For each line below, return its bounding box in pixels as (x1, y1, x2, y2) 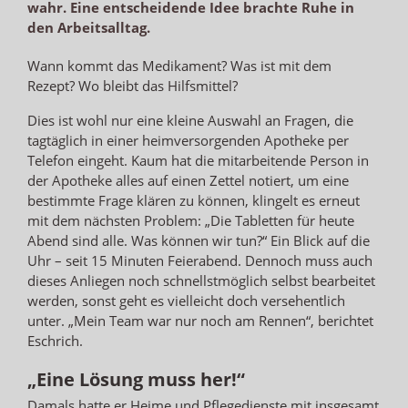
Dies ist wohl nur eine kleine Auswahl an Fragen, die (27, 110, 353, 129)
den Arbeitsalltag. (27, 17, 150, 36)
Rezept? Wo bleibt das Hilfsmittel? (27, 76, 238, 95)
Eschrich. (27, 331, 83, 350)
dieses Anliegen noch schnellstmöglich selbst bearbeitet (27, 270, 375, 290)
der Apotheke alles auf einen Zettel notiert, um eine (27, 170, 349, 189)
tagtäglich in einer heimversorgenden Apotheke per (27, 130, 349, 149)
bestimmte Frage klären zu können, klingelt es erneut (27, 190, 360, 209)
